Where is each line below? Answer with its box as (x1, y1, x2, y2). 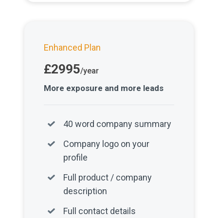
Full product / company (63, 172, 152, 182)
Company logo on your (63, 139, 150, 149)
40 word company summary (63, 119, 172, 129)
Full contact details (63, 206, 136, 216)
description (63, 186, 108, 196)
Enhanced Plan (44, 42, 101, 53)
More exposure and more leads (44, 83, 164, 93)
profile (63, 152, 88, 163)
